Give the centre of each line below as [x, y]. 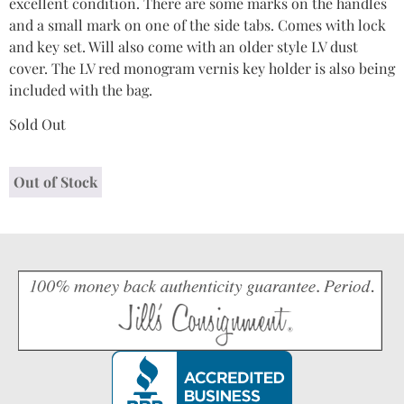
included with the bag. [81, 90]
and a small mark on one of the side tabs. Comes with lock [197, 25]
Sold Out [37, 124]
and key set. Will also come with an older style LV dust [184, 47]
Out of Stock [55, 181]
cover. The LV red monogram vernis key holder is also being [202, 69]
